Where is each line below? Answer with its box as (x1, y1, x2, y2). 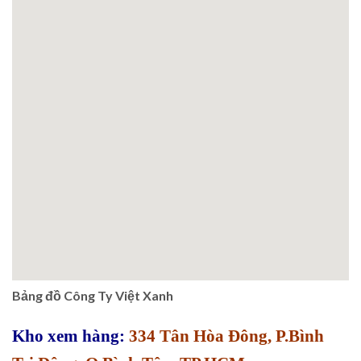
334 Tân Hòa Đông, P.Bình (125, 326, 324, 346)
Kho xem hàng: (12, 326, 125, 346)
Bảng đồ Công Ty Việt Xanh (12, 288, 173, 304)
